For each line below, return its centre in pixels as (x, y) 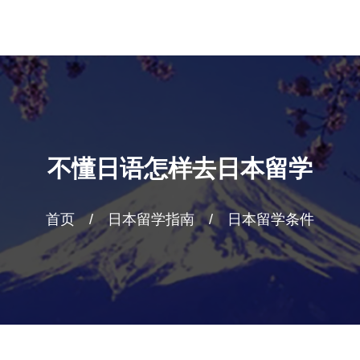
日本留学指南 (151, 219)
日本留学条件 (271, 219)
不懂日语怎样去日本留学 (180, 168)
